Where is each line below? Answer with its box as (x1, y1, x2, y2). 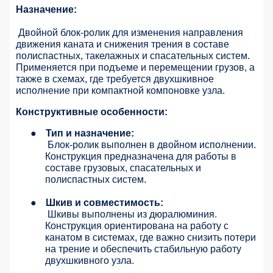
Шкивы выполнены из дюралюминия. (48, 209, 217, 220)
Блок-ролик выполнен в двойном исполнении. (48, 140, 256, 151)
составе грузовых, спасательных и (45, 163, 201, 174)
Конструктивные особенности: (16, 107, 168, 118)
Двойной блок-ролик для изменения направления (18, 27, 243, 38)
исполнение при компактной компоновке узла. (16, 85, 225, 96)
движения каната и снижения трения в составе (16, 39, 229, 50)
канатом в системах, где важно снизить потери (45, 232, 256, 243)
